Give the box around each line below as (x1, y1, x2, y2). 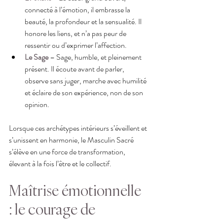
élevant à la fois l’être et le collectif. (9, 157, 111, 169)
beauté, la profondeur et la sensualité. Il (25, 15, 143, 27)
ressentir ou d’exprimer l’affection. (25, 39, 127, 51)
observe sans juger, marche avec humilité (25, 74, 148, 86)
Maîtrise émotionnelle (9, 180, 144, 200)
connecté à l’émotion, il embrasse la (25, 3, 132, 15)
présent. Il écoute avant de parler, (25, 63, 126, 74)
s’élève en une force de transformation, (9, 146, 127, 157)
